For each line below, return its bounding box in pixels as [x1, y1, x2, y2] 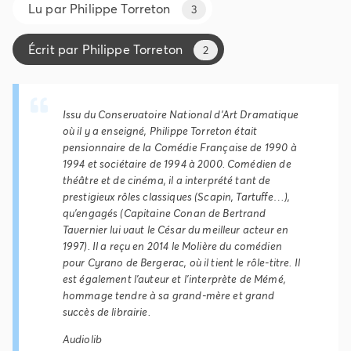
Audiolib [62, 332, 102, 347]
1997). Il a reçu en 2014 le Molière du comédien [62, 239, 282, 254]
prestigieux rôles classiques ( [62, 190, 198, 204]
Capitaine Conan [123, 206, 206, 221]
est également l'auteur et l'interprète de [62, 272, 255, 287]
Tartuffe [236, 190, 273, 204]
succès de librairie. [62, 305, 150, 320]
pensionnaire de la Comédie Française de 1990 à [62, 140, 297, 155]
